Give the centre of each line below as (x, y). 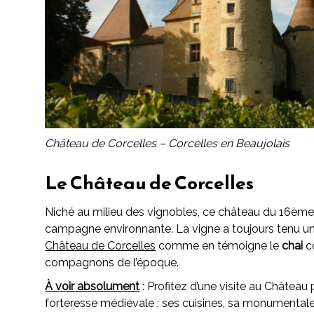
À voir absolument (93, 287)
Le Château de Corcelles (150, 182)
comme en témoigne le (219, 245)
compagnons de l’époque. (112, 262)
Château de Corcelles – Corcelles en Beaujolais (168, 143)
